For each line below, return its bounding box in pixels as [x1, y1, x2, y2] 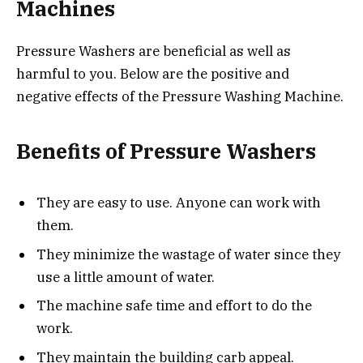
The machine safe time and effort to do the [36, 297, 312, 315]
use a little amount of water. [36, 267, 215, 286]
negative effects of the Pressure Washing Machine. [16, 88, 344, 106]
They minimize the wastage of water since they [36, 245, 340, 263]
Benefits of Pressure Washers [16, 137, 316, 164]
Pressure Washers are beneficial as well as [16, 42, 291, 61]
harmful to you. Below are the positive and [16, 65, 289, 83]
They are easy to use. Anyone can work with [36, 194, 321, 212]
